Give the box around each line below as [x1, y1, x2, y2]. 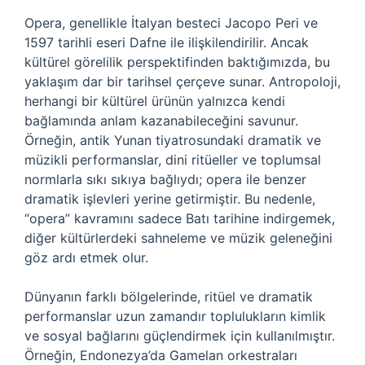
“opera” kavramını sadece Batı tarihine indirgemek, [24, 210, 335, 226]
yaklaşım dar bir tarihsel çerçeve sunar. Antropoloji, [24, 73, 341, 90]
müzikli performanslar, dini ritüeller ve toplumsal [24, 152, 321, 168]
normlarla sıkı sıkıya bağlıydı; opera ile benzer [24, 171, 306, 187]
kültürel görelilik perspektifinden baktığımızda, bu [24, 54, 330, 70]
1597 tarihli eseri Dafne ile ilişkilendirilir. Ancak [24, 34, 309, 51]
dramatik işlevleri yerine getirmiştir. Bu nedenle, [24, 191, 315, 207]
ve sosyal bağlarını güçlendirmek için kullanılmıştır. [24, 328, 335, 344]
